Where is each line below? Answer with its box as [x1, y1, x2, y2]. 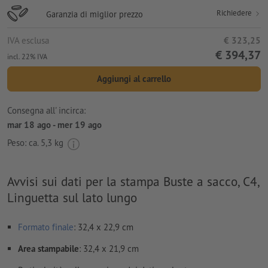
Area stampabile [18, 243, 79, 255]
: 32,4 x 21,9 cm [79, 243, 139, 255]
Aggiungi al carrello [97, 73, 171, 85]
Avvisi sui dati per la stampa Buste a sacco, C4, [7, 173, 259, 190]
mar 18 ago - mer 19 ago [7, 118, 102, 130]
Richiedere [217, 8, 254, 19]
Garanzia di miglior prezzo [46, 8, 143, 20]
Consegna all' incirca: [7, 104, 86, 116]
